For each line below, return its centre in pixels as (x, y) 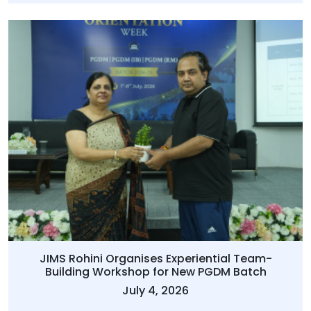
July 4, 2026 (155, 291)
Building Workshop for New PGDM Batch (155, 272)
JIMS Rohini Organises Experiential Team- (155, 259)
